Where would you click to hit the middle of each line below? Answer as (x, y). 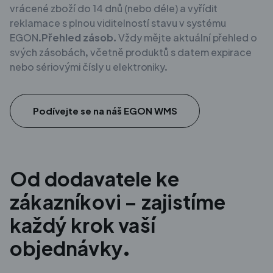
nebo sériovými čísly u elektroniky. (89, 66)
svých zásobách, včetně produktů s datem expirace (131, 52)
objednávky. (70, 248)
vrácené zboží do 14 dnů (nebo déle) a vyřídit (114, 8)
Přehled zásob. (79, 37)
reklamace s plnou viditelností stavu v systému (118, 23)
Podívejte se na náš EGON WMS (105, 110)
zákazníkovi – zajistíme (118, 201)
